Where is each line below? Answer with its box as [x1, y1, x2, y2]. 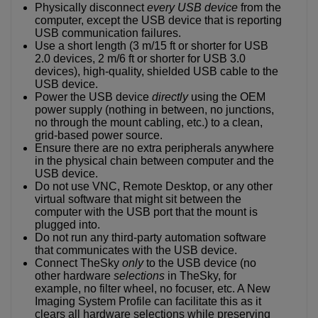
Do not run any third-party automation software [35, 231, 266, 243]
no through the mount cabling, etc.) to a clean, [35, 116, 263, 128]
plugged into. [35, 218, 100, 231]
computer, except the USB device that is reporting [35, 13, 282, 26]
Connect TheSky [35, 256, 122, 269]
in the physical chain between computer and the [35, 154, 274, 167]
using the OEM [188, 90, 265, 103]
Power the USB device [35, 90, 152, 103]
